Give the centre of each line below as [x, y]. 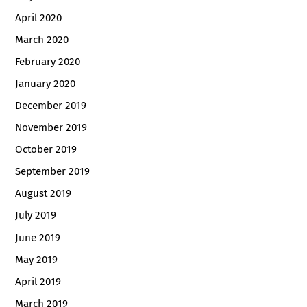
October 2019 [46, 150]
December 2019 [51, 106]
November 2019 [51, 128]
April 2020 [39, 17]
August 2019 [44, 194]
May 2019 [37, 259]
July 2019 [36, 216]
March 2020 [42, 39]
